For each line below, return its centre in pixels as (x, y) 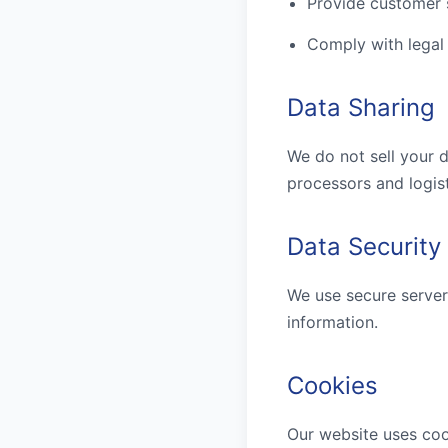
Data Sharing (361, 108)
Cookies (332, 386)
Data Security (364, 247)
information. (332, 322)
